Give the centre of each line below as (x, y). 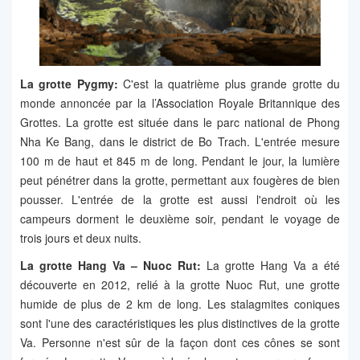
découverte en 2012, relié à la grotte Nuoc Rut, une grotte (180, 285)
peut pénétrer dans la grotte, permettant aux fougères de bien (180, 180)
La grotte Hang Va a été (270, 266)
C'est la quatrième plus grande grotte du (229, 84)
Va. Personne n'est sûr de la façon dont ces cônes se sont (180, 343)
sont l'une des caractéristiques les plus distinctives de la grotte (180, 323)
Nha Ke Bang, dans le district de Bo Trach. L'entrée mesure (180, 142)
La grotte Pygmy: (69, 84)
